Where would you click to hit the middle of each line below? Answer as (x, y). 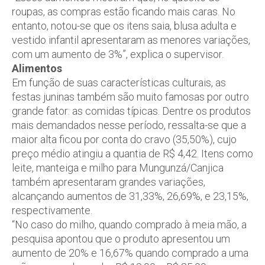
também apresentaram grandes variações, (109, 182)
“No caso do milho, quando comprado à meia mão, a (129, 224)
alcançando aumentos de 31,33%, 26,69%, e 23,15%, (130, 196)
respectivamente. (52, 210)
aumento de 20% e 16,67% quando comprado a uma (130, 253)
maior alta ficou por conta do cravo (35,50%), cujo (124, 139)
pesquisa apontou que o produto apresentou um (121, 238)
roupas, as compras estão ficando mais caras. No (124, 11)
